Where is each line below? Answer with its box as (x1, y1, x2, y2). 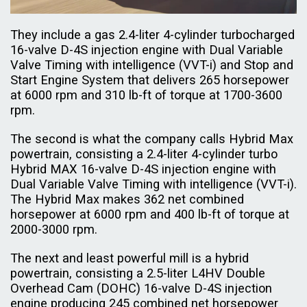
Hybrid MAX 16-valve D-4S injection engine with (10, 162, 276, 177)
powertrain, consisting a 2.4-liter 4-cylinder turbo (10, 147, 278, 162)
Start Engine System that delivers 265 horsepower (10, 73, 289, 88)
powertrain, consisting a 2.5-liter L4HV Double (10, 266, 265, 281)
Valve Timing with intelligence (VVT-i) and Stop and (10, 58, 293, 73)
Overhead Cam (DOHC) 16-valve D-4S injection (10, 281, 272, 296)
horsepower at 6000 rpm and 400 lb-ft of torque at (10, 207, 289, 222)
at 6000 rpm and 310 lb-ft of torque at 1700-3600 (10, 88, 282, 103)
